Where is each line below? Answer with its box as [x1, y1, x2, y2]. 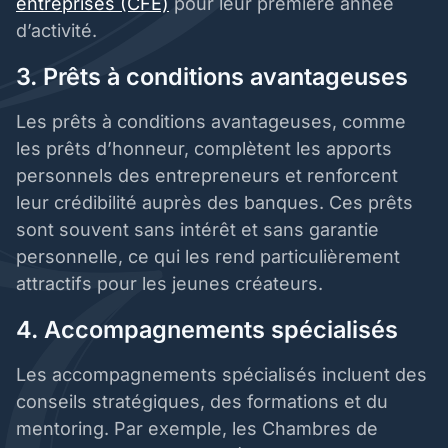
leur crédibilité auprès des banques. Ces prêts [16, 192, 413, 214]
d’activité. [16, 20, 102, 42]
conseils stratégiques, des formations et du [16, 391, 388, 413]
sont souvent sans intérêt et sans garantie [16, 219, 379, 241]
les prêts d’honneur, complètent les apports [16, 138, 392, 160]
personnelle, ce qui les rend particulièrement [16, 246, 400, 268]
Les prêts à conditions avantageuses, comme [16, 111, 406, 133]
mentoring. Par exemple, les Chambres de [16, 418, 378, 440]
